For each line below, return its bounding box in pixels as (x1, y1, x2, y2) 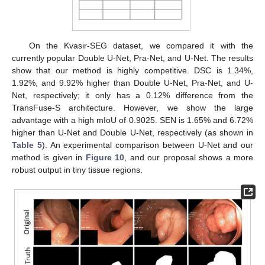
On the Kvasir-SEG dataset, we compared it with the (28, 40, 253, 50)
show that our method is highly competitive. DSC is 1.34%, (12, 65, 253, 75)
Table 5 (12, 140, 42, 150)
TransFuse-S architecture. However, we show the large (12, 102, 253, 112)
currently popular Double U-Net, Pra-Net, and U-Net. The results (12, 53, 253, 63)
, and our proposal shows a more (124, 152, 254, 162)
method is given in (12, 152, 86, 162)
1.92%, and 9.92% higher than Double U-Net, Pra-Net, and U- (12, 77, 253, 88)
